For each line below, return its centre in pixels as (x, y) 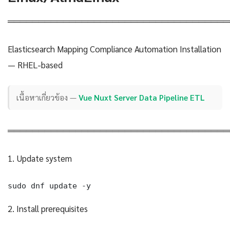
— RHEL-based (35, 64)
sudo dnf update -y (49, 185)
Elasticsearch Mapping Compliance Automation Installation (114, 49)
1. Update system (40, 158)
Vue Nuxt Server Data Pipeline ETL (142, 98)
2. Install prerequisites (48, 208)
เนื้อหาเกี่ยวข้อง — (48, 98)
